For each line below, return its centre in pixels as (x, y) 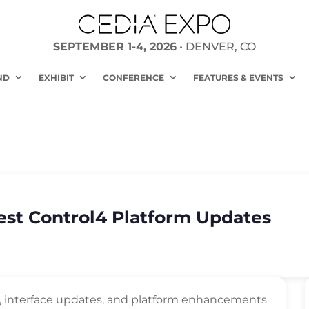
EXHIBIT (56, 78)
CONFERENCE (133, 78)
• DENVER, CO (216, 47)
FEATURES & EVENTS (238, 78)
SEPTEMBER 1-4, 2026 (114, 47)
